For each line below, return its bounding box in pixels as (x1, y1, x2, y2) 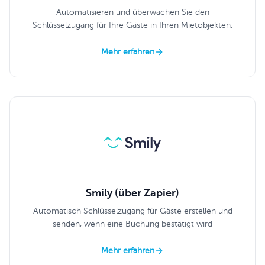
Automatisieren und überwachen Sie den (56, 8, 209, 17)
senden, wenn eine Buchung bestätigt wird (53, 220, 212, 228)
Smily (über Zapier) (86, 188, 179, 199)
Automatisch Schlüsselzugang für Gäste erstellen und (33, 207, 232, 215)
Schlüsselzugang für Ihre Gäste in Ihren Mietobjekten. (33, 21, 232, 30)
